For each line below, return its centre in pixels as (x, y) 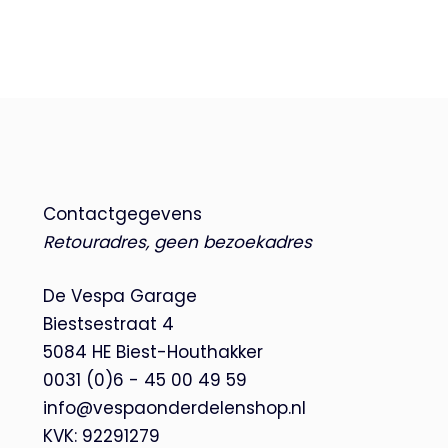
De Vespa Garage (119, 295)
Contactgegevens (122, 214)
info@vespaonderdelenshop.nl (174, 407)
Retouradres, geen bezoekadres (177, 242)
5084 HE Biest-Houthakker (152, 351)
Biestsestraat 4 (108, 323)
